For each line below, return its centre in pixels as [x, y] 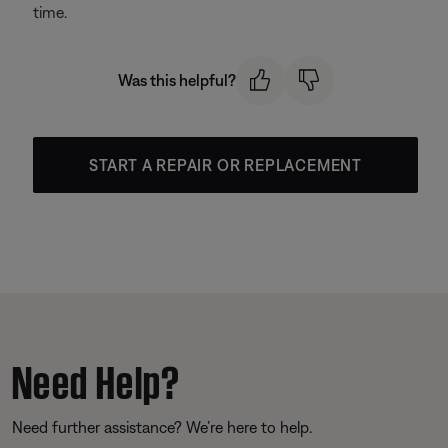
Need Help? [96, 377]
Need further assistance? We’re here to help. [162, 426]
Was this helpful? [176, 80]
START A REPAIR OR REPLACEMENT [225, 164]
